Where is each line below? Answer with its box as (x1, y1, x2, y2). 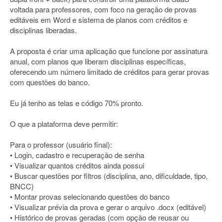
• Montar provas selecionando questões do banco (10, 191, 169, 202)
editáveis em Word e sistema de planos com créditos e (10, 14, 187, 25)
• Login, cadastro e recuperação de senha (10, 150, 144, 160)
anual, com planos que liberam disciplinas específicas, (10, 56, 186, 66)
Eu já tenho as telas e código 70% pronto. (10, 98, 143, 108)
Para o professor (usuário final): (10, 139, 112, 150)
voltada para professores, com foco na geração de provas (10, 4, 197, 14)
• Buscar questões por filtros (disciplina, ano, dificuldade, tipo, (10, 170, 208, 181)
